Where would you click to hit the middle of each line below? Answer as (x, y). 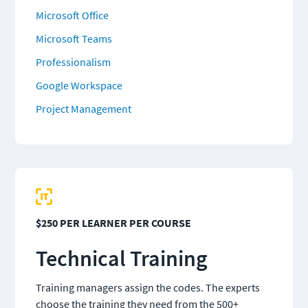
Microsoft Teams (74, 38)
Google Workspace (79, 85)
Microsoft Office (72, 15)
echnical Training (127, 258)
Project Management (84, 108)
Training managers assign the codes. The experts (148, 287)
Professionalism (73, 62)
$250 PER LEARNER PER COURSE (113, 222)
